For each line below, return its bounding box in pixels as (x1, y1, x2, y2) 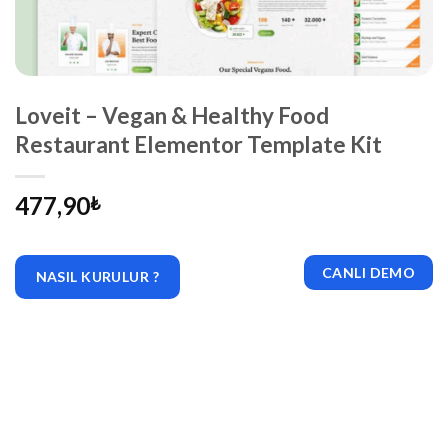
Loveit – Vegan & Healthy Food (15, 101, 329, 129)
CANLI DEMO (322, 263, 416, 281)
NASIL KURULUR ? (35, 267, 159, 285)
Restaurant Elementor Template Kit (15, 130, 382, 158)
